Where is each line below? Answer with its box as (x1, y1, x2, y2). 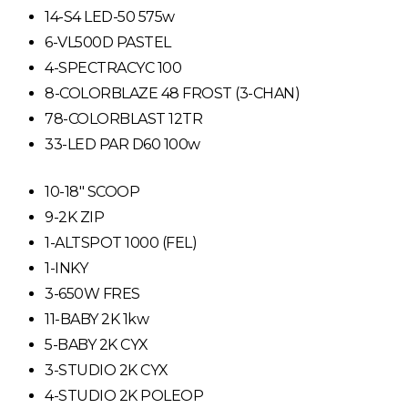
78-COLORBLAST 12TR (45, 109, 203, 127)
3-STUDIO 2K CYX (45, 361, 168, 379)
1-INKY (45, 259, 88, 277)
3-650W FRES (45, 284, 140, 302)
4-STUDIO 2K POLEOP (45, 386, 204, 404)
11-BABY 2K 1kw (45, 310, 149, 328)
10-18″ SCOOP (45, 182, 140, 200)
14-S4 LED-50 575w (45, 7, 175, 25)
